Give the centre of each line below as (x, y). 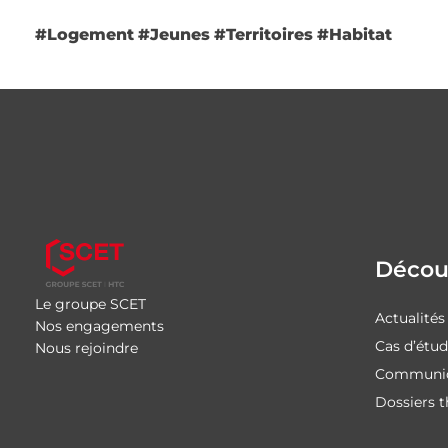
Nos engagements (99, 325)
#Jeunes (174, 34)
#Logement (84, 34)
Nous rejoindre (86, 347)
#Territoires (263, 34)
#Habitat (354, 34)
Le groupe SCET (90, 303)
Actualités (410, 318)
